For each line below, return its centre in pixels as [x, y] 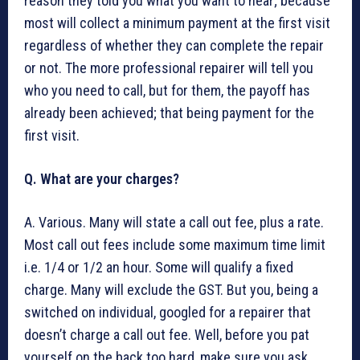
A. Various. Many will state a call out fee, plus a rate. [174, 223]
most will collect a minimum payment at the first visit [177, 23]
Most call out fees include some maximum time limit [175, 245]
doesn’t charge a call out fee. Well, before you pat [167, 335]
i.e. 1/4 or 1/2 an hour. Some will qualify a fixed [159, 268]
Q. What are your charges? [102, 179]
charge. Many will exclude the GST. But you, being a [171, 290]
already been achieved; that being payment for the [169, 113]
